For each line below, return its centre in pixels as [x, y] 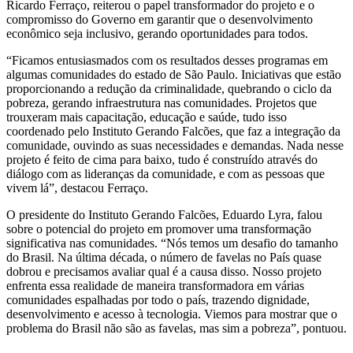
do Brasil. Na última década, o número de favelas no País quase [164, 258]
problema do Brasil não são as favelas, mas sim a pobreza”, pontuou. [176, 329]
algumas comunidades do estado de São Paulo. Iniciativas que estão [174, 75]
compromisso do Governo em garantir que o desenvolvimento [160, 20]
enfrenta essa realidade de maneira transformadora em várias [155, 286]
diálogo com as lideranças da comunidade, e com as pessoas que [165, 174]
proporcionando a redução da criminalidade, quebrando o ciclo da [169, 89]
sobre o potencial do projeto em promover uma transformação [159, 229]
